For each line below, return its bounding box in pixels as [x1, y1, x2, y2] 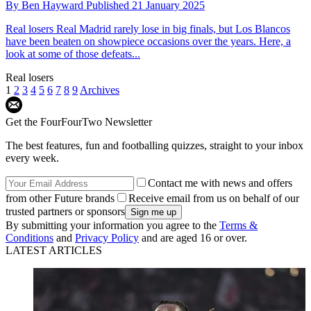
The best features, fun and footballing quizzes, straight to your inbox [6, 139, 303, 151]
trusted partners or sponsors [6, 205, 125, 217]
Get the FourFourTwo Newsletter [6, 115, 152, 128]
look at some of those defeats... [6, 47, 140, 60]
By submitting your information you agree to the [6, 219, 219, 231]
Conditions [6, 231, 53, 244]
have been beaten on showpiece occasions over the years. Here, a [6, 35, 291, 47]
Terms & [219, 219, 258, 231]
